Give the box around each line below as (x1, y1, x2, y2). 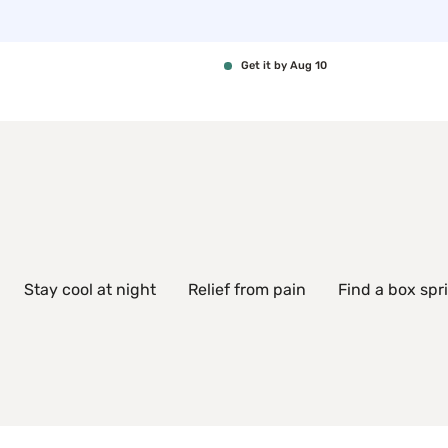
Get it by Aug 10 (241, 59, 327, 72)
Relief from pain (188, 279, 306, 299)
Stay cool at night (24, 279, 156, 299)
